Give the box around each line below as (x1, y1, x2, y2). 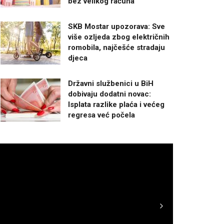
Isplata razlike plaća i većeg (68, 99, 164, 109)
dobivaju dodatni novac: (68, 89, 151, 98)
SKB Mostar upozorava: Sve (68, 21, 165, 31)
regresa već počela (68, 110, 135, 119)
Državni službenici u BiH (68, 78, 153, 88)
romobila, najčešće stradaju (68, 42, 165, 52)
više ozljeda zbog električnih (68, 32, 169, 41)
